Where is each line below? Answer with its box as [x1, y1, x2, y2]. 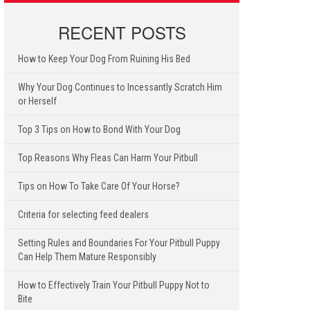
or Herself [18, 95, 57, 107]
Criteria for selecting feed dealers [18, 208, 149, 220]
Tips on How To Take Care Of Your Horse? [18, 180, 180, 192]
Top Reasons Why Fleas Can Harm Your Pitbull [18, 152, 198, 163]
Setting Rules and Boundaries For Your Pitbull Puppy [18, 237, 220, 248]
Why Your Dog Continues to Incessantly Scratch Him [18, 81, 222, 93]
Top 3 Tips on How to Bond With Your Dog [18, 123, 181, 135]
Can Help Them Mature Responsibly [18, 250, 156, 262]
